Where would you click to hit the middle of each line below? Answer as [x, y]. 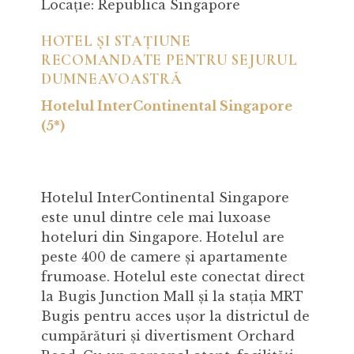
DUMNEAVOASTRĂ [111, 79]
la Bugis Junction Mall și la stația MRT [172, 297]
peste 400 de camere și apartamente [164, 257]
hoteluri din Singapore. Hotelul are [162, 237]
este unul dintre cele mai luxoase [156, 218]
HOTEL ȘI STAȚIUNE [116, 41]
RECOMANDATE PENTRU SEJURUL [169, 60]
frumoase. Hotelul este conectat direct [173, 277]
